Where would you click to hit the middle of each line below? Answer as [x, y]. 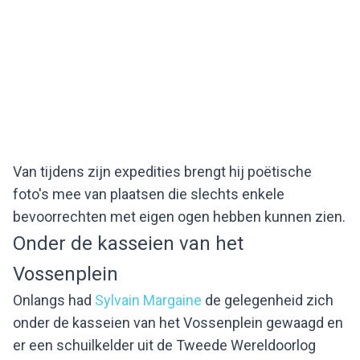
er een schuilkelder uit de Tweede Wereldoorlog [164, 345]
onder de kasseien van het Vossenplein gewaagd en [178, 322]
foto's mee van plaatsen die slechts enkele [149, 194]
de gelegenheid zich [268, 300]
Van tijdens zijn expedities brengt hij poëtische [162, 171]
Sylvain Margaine [148, 300]
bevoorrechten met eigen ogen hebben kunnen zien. [179, 216]
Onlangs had [54, 300]
